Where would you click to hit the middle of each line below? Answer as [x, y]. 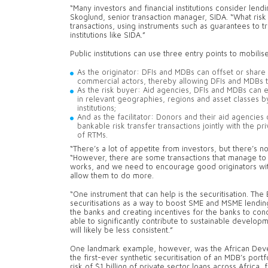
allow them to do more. [114, 176]
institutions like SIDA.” [110, 35]
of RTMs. [94, 135]
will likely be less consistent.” [123, 230]
